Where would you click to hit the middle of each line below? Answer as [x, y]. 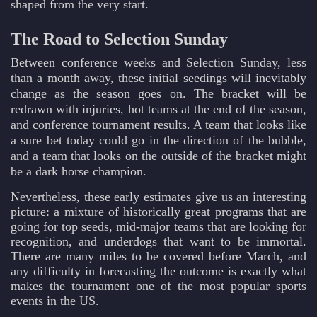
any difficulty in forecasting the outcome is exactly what [158, 271]
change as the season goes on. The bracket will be [158, 94]
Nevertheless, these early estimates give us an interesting [158, 197]
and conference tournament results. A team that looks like [158, 125]
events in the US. [55, 301]
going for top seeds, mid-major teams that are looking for [158, 227]
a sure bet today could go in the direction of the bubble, [158, 140]
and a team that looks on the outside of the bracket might [158, 156]
